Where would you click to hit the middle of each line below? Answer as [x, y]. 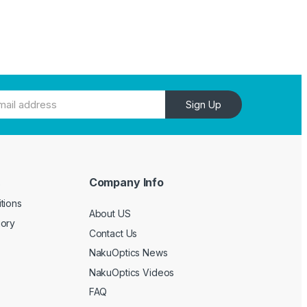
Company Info [126, 182]
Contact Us [113, 233]
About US [110, 214]
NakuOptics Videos [132, 272]
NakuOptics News [128, 253]
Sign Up [203, 105]
